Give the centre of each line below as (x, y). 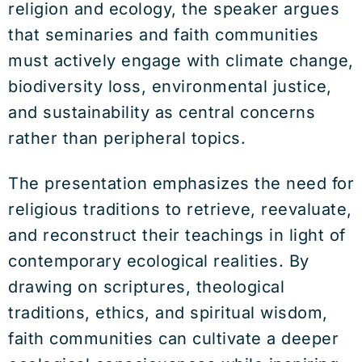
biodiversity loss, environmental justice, (170, 86)
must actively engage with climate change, (181, 61)
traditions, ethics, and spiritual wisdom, (168, 313)
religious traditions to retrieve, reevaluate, (180, 209)
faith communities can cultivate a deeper (173, 339)
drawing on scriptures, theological (146, 287)
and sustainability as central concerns (162, 112)
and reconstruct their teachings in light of (177, 235)
